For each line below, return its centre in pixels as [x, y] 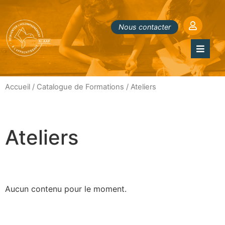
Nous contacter [144, 27]
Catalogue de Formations [80, 87]
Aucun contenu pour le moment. [66, 189]
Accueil [18, 87]
